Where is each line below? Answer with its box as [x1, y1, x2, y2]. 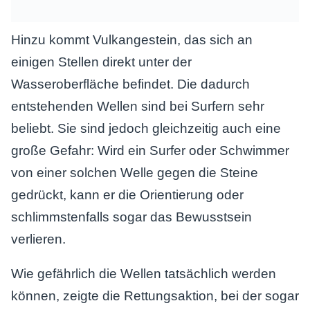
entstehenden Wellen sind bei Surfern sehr [11, 99, 264, 113]
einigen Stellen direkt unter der [11, 55, 192, 69]
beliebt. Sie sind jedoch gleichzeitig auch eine [11, 121, 281, 136]
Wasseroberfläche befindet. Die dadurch [11, 77, 250, 91]
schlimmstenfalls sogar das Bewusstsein [11, 210, 252, 224]
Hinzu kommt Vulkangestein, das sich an [11, 33, 253, 47]
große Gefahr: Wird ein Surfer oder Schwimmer [11, 143, 289, 158]
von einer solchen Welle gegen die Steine [11, 165, 258, 180]
